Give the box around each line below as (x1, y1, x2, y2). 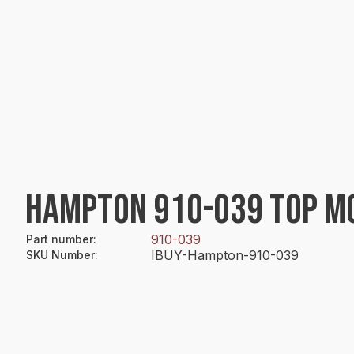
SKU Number (26, 248, 95, 262)
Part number (26, 232, 93, 246)
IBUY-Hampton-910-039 (151, 247, 299, 263)
